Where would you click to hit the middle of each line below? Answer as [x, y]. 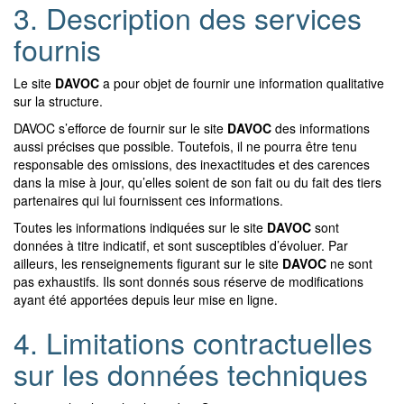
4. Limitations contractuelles [193, 341]
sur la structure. [58, 101]
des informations [321, 128]
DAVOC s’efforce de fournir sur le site [120, 128]
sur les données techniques [191, 373]
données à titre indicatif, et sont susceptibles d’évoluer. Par [181, 245]
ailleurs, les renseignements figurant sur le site [148, 263]
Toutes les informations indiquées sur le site [140, 227]
